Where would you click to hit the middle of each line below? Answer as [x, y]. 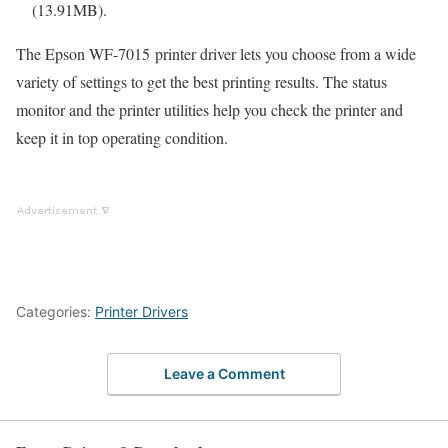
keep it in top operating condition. [122, 137]
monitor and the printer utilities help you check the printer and [209, 109]
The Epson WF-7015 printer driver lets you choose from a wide [216, 53]
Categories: [55, 311]
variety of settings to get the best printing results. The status [201, 81]
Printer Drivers [141, 311]
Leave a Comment [224, 374]
